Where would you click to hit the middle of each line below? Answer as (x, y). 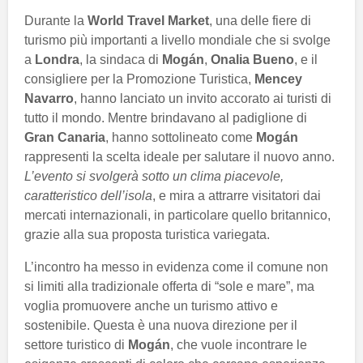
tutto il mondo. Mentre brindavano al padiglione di (166, 117)
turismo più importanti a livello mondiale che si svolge (177, 40)
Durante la (56, 20)
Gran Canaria (65, 137)
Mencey (278, 79)
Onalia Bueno (252, 59)
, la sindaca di (121, 59)
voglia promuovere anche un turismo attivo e (151, 305)
